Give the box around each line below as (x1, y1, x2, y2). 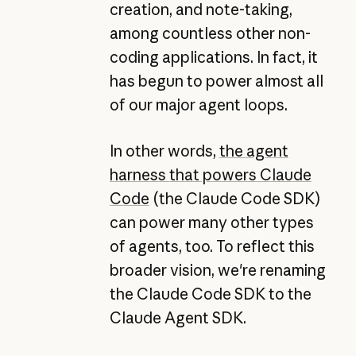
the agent (219, 141, 288, 161)
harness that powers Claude (109, 165, 311, 185)
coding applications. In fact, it (109, 47, 318, 67)
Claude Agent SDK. (109, 308, 246, 328)
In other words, (109, 141, 219, 161)
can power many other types (109, 213, 314, 233)
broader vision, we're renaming (109, 261, 326, 281)
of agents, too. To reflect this (109, 237, 315, 257)
